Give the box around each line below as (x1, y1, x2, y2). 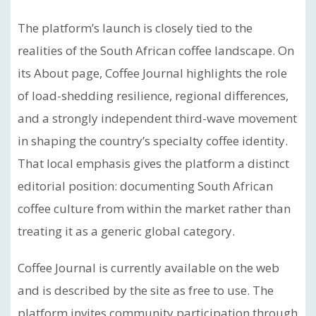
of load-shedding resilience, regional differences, (18, 87, 288, 104)
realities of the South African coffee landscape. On (18, 42, 294, 59)
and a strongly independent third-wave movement (18, 110, 297, 126)
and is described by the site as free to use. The (18, 282, 274, 298)
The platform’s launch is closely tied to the (18, 20, 253, 36)
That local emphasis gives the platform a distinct (18, 155, 289, 171)
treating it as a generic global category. (18, 223, 235, 239)
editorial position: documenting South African (18, 178, 273, 194)
